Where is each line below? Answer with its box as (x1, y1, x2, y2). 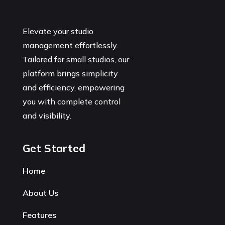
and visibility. (22, 110, 73, 121)
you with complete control (22, 96, 121, 107)
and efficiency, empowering (22, 82, 125, 93)
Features (22, 210, 56, 220)
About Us (22, 188, 58, 198)
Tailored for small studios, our (22, 54, 129, 65)
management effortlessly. (22, 40, 118, 51)
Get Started (22, 142, 85, 155)
